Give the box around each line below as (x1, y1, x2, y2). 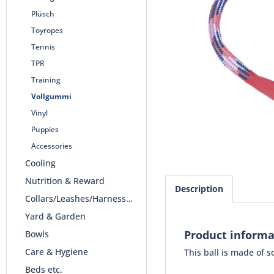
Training (31, 75, 61, 85)
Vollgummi (31, 91, 72, 102)
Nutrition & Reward (25, 175, 105, 187)
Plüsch (31, 9, 54, 19)
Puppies (31, 124, 59, 135)
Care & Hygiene (25, 246, 88, 257)
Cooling (25, 157, 56, 169)
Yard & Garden (25, 210, 86, 222)
